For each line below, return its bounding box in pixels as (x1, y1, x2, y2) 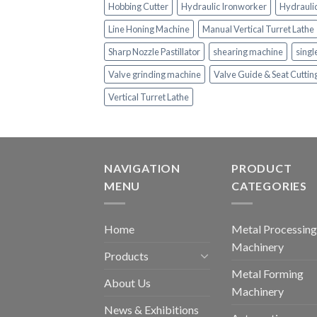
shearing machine (213, 46, 283, 58)
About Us (104, 275, 151, 289)
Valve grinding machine (108, 69, 201, 81)
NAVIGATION (104, 161, 181, 175)
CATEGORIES (231, 179, 308, 193)
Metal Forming (231, 266, 304, 280)
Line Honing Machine (108, 23, 190, 35)
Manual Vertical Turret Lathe (202, 23, 314, 35)
